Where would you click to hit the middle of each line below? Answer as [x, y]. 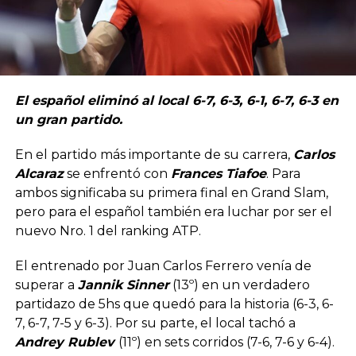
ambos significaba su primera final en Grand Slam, [171, 193]
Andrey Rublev [66, 342]
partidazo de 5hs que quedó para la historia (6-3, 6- [174, 304]
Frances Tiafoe [218, 174]
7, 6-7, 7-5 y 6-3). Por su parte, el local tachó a [155, 323]
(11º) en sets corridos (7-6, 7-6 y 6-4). [226, 342]
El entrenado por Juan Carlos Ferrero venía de [163, 266]
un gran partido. [68, 120]
